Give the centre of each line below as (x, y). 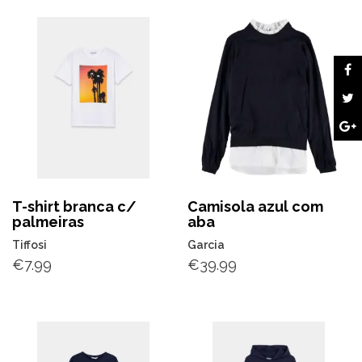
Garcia (206, 245)
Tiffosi (29, 245)
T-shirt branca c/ (74, 206)
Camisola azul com (256, 206)
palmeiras (48, 222)
